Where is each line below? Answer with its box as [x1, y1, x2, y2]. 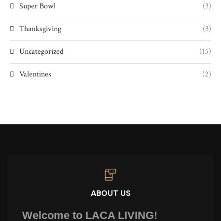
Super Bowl [19, 1, 55, 11]
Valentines [19, 69, 51, 79]
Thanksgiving [19, 24, 61, 34]
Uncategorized [19, 46, 64, 57]
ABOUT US [90, 188, 131, 198]
